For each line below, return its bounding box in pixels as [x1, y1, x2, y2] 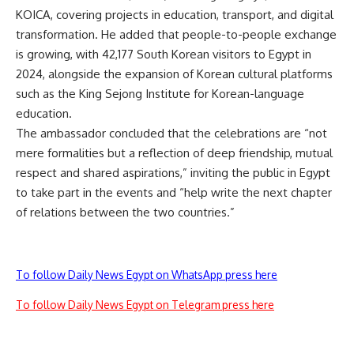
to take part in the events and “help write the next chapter [16, 185, 332, 200]
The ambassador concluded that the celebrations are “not [16, 126, 327, 141]
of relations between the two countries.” [16, 205, 235, 220]
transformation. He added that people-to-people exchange [16, 27, 337, 42]
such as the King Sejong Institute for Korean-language [16, 86, 304, 101]
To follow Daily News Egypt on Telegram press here [16, 298, 274, 311]
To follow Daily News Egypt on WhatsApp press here [16, 268, 277, 281]
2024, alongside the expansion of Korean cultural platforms [16, 66, 333, 81]
